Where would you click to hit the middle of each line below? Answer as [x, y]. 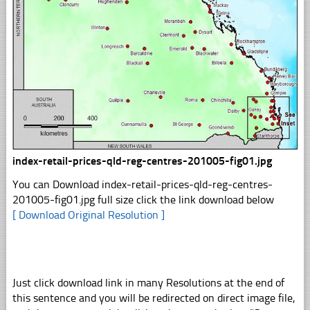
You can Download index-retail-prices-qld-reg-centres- [142, 184]
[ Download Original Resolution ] [88, 215]
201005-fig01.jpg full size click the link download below [143, 199]
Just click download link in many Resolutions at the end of [148, 282]
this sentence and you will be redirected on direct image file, [154, 298]
